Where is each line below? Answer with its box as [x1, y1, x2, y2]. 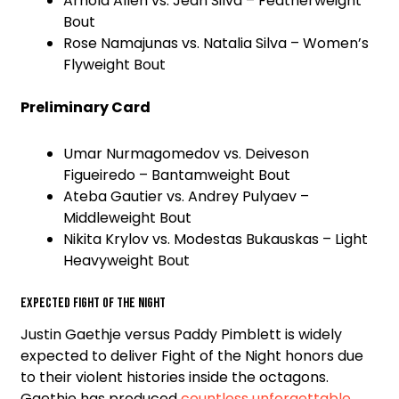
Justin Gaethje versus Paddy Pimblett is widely [20, 324, 342, 346]
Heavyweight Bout [63, 250, 190, 272]
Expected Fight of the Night [20, 295, 166, 313]
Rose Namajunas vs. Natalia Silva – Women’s [63, 33, 369, 54]
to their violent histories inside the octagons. [20, 367, 329, 388]
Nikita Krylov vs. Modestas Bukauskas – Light [63, 229, 368, 250]
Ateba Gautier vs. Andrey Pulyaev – [63, 186, 309, 208]
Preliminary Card [20, 97, 151, 118]
